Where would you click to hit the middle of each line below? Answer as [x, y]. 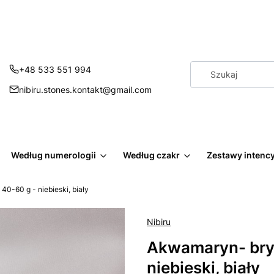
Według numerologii [54, 155]
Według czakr [151, 155]
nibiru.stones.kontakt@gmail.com [86, 90]
